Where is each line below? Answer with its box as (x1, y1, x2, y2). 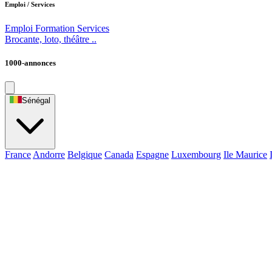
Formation (35, 22, 75, 33)
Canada (104, 149, 134, 160)
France (5, 149, 31, 160)
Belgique (67, 149, 102, 160)
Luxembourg (171, 149, 221, 160)
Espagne (136, 149, 169, 160)
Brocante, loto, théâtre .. (5, 33, 97, 44)
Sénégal (22, 96, 50, 106)
